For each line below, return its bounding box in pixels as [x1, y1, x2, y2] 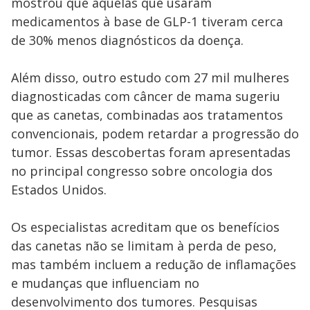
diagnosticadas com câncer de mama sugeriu [11, 88, 280, 104]
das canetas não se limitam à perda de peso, [11, 237, 277, 254]
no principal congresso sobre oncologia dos [11, 163, 273, 179]
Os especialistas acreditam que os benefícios [11, 219, 280, 235]
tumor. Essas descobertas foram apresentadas [11, 144, 291, 161]
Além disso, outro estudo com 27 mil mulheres [11, 69, 289, 86]
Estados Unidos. [11, 181, 107, 198]
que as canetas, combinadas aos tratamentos [11, 107, 283, 123]
